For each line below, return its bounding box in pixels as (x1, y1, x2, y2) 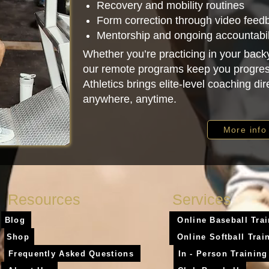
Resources (7, 191, 80, 208)
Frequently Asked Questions (8, 249, 134, 258)
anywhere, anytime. (83, 93, 177, 105)
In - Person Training (178, 249, 268, 258)
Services (172, 191, 231, 208)
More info (223, 125, 267, 134)
